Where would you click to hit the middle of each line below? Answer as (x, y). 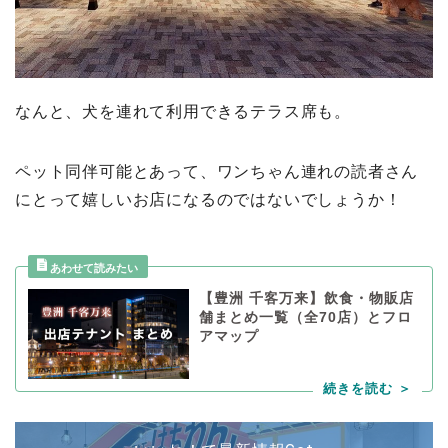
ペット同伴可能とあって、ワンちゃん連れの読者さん (217, 171)
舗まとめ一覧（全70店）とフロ (305, 317)
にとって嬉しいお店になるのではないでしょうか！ (208, 199)
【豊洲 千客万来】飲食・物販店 (306, 298)
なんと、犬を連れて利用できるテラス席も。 (183, 111)
